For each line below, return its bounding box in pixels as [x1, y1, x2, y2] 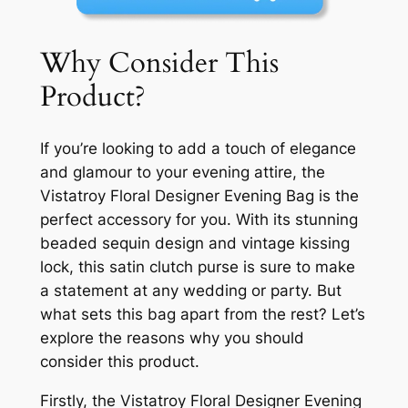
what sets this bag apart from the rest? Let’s [39, 305, 365, 324]
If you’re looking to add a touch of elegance [39, 139, 356, 158]
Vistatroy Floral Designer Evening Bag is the [39, 187, 359, 206]
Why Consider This [39, 43, 279, 82]
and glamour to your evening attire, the [39, 163, 325, 182]
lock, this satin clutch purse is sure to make [39, 258, 355, 277]
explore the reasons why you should [39, 329, 304, 348]
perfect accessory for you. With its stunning [39, 210, 358, 229]
